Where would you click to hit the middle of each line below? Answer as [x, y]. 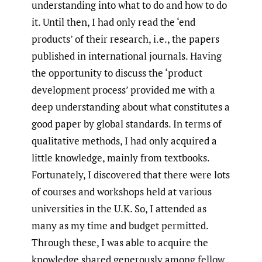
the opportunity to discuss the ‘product [117, 73]
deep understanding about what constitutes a [131, 107]
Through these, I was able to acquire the [120, 243]
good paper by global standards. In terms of [127, 124]
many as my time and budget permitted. [120, 226]
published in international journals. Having [127, 56]
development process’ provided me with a [123, 90]
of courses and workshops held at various [122, 192]
